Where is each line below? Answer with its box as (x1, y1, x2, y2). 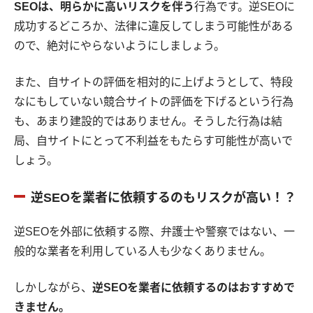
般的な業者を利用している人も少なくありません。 (14, 245, 271, 258)
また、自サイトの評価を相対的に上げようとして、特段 (14, 76, 293, 89)
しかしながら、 (14, 282, 92, 294)
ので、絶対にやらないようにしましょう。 (14, 40, 225, 52)
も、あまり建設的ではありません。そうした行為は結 (14, 115, 282, 128)
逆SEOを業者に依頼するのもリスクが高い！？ (31, 191, 296, 205)
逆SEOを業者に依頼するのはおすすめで (92, 282, 295, 294)
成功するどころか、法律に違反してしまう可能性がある (14, 20, 293, 33)
